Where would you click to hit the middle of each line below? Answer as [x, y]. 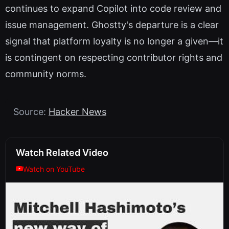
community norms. [46, 74]
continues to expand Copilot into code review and [113, 8]
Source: [31, 111]
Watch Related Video [62, 152]
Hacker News [77, 111]
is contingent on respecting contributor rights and [114, 57]
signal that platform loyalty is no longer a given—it [114, 41]
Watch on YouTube [54, 169]
